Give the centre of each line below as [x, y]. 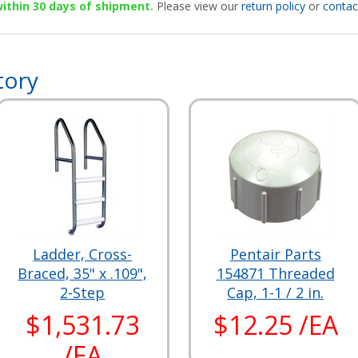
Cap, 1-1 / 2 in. [276, 292]
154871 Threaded [275, 273]
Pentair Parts [275, 254]
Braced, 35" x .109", [83, 273]
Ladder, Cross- [83, 254]
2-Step [83, 292]
